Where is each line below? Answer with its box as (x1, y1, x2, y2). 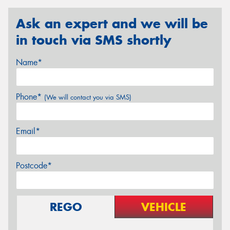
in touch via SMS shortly (16, 31, 171, 48)
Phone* (16, 91, 44, 103)
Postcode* (16, 160, 52, 171)
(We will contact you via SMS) (44, 93, 131, 102)
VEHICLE (141, 200, 186, 215)
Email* (16, 126, 40, 137)
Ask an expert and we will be (16, 15, 208, 32)
